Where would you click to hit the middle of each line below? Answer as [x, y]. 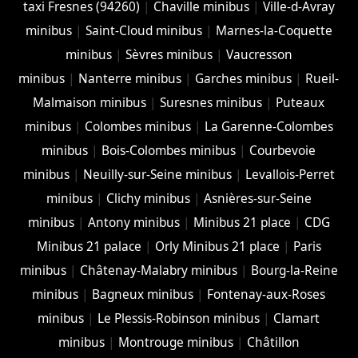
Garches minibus [244, 78]
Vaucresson [259, 54]
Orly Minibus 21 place [217, 246]
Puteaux [300, 102]
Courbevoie [283, 150]
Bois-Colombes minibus [169, 150]
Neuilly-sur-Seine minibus [157, 174]
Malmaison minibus [90, 102]
